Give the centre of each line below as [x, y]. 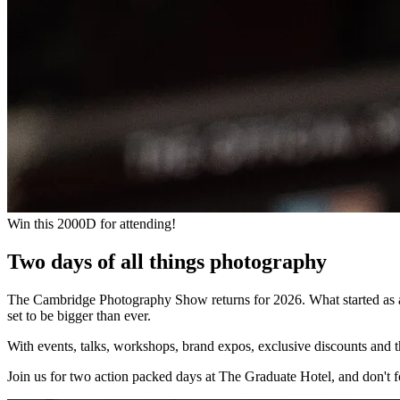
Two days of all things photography [167, 261]
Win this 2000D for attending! [92, 223]
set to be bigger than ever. [79, 315]
